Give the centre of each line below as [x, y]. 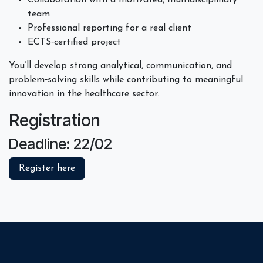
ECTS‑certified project [74, 42]
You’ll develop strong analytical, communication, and [120, 65]
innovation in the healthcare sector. [84, 94]
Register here [47, 168]
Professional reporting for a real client [109, 28]
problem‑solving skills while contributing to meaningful [126, 80]
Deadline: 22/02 [60, 144]
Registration [55, 120]
